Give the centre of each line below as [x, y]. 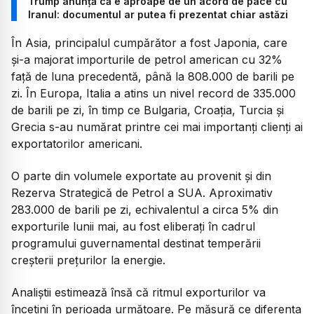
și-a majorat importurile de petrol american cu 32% [147, 59]
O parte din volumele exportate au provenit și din [141, 176]
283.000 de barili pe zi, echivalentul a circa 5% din [145, 210]
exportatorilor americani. [77, 143]
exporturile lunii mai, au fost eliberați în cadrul [133, 227]
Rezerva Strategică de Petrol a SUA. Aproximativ [142, 193]
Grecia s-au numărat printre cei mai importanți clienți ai [157, 127]
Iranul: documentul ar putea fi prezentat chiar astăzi [158, 14]
